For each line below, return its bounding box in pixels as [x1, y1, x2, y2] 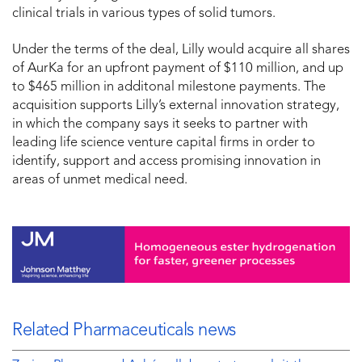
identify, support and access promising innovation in [12, 154, 321, 168]
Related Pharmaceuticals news [12, 321, 236, 339]
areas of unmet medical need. [12, 173, 187, 187]
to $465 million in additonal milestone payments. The [12, 80, 326, 94]
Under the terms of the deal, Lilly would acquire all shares [12, 43, 350, 57]
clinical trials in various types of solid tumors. [12, 6, 276, 20]
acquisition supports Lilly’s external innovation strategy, [12, 99, 339, 112]
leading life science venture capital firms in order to [12, 136, 315, 149]
